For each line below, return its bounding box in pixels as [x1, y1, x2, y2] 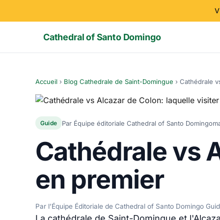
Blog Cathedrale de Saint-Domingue [64, 78, 173, 85]
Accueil [35, 78, 57, 85]
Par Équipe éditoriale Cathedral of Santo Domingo [62, 119, 213, 127]
